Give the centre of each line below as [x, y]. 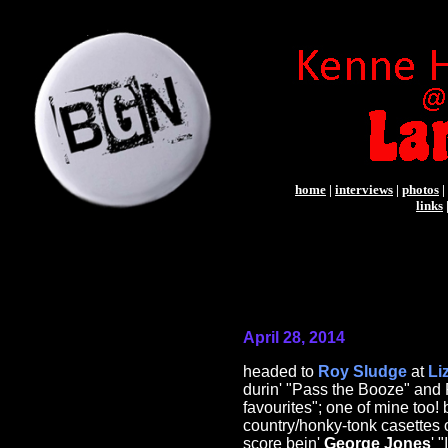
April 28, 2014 [294, 338]
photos [420, 189]
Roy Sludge [362, 372]
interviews [364, 189]
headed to [280, 372]
